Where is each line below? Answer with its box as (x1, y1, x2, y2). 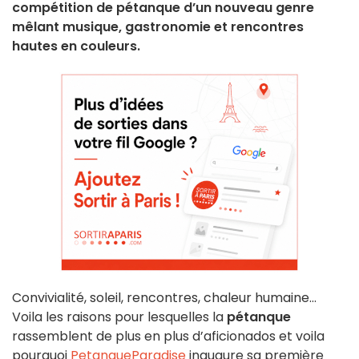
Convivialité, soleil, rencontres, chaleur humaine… (12, 288, 317, 308)
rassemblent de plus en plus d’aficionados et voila (12, 327, 325, 346)
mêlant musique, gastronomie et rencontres (12, 18, 304, 37)
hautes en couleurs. (12, 37, 140, 56)
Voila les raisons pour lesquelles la (12, 308, 227, 327)
